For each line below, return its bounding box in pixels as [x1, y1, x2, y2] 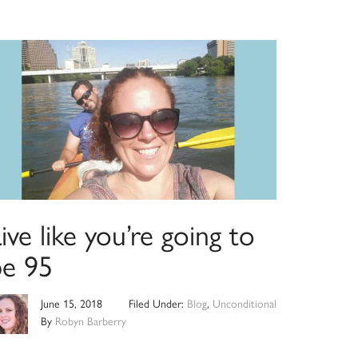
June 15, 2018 [41, 295, 103, 312]
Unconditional [212, 295, 276, 312]
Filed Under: [128, 295, 187, 312]
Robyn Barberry [55, 312, 127, 329]
